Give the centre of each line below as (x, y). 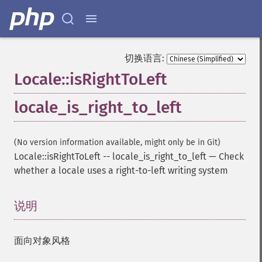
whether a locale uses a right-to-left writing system (121, 170)
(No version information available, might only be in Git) (117, 142)
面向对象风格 (42, 241)
